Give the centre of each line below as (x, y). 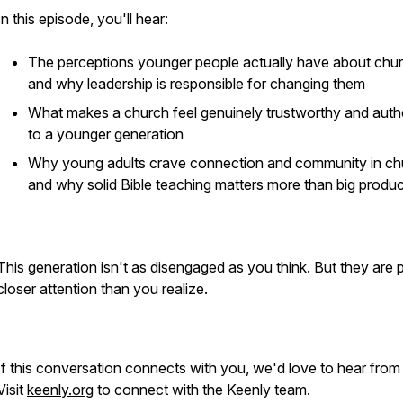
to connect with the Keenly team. (202, 390)
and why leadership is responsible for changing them (197, 84)
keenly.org (60, 390)
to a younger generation (106, 134)
